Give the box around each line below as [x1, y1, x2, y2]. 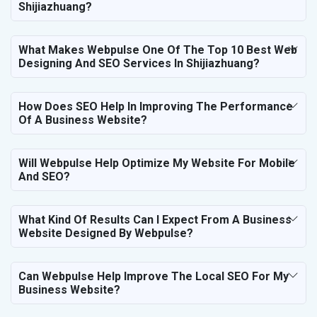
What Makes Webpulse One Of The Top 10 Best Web [18, 43, 297, 57]
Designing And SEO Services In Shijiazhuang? [18, 57, 260, 71]
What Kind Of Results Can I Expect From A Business [18, 213, 292, 227]
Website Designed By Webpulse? [18, 226, 193, 241]
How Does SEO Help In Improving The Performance [18, 100, 293, 114]
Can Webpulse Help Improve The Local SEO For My [18, 270, 289, 284]
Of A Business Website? [18, 113, 147, 127]
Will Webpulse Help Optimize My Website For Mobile [18, 156, 295, 171]
